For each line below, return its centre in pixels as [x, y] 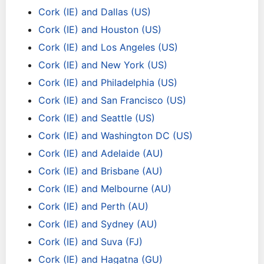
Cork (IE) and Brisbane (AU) [100, 171]
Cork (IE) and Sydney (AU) [98, 224]
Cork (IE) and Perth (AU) [93, 206]
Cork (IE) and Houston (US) [100, 29]
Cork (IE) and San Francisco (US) [112, 100]
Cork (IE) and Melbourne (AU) [105, 189]
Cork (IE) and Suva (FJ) [90, 242]
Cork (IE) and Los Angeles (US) [108, 47]
